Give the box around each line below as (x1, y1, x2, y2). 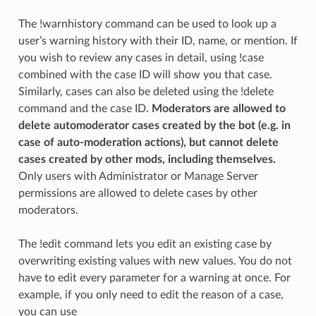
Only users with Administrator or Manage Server (18, 170, 258, 182)
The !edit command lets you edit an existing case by (18, 238, 272, 250)
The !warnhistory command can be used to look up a (18, 18, 276, 30)
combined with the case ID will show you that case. (18, 68, 272, 80)
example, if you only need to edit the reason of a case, (18, 288, 284, 300)
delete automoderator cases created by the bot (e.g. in (18, 119, 291, 131)
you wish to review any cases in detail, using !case (18, 51, 264, 63)
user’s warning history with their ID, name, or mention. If (18, 35, 298, 47)
